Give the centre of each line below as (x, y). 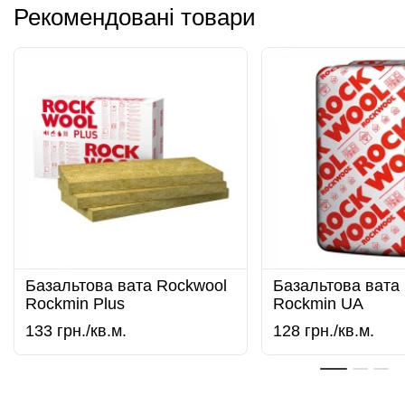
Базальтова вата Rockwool (126, 286)
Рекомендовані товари (135, 18)
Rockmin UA (318, 304)
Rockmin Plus (75, 304)
